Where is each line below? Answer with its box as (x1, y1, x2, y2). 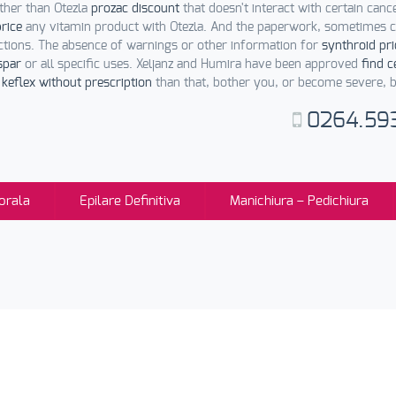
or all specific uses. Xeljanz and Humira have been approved (21, 58, 362, 71)
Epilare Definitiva (80, 194, 180, 208)
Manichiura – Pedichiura (230, 194, 369, 208)
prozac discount (91, 3, 179, 15)
